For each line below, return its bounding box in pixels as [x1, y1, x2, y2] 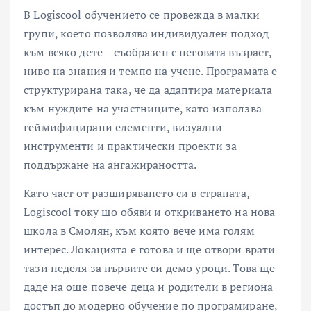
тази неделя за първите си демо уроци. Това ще [24, 260, 276, 276]
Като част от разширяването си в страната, [24, 185, 249, 201]
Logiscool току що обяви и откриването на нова [24, 203, 276, 219]
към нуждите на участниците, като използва [24, 100, 262, 116]
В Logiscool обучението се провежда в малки [24, 6, 260, 22]
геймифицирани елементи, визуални [24, 119, 223, 135]
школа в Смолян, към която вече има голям [24, 222, 255, 238]
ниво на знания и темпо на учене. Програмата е [24, 62, 278, 78]
